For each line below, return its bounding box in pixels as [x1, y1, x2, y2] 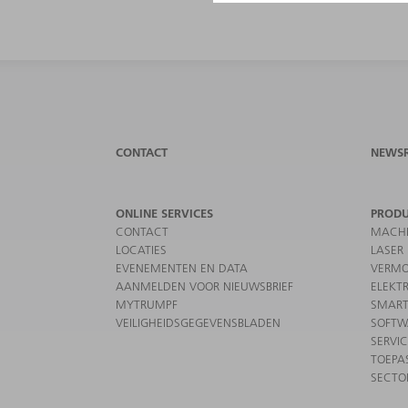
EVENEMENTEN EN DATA [116, 260, 248, 275]
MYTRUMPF [116, 296, 178, 311]
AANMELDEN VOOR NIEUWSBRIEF [116, 278, 293, 293]
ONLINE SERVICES [116, 205, 213, 220]
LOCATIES [116, 241, 167, 257]
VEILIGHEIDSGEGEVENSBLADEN [116, 314, 280, 330]
